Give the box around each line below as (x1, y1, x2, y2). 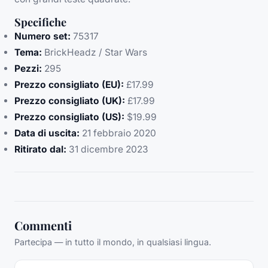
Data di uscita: (14, 127, 80, 139)
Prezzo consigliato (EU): (14, 79, 124, 91)
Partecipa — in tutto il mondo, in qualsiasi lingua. (14, 237, 211, 248)
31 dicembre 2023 (66, 144, 148, 156)
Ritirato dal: (14, 144, 66, 156)
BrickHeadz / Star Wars (42, 47, 147, 59)
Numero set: (14, 31, 71, 42)
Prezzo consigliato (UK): (14, 95, 125, 107)
